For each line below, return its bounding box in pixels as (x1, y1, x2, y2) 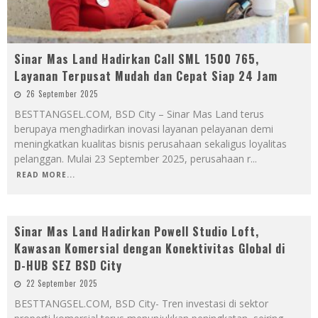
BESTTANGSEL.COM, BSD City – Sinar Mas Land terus (14, 106, 264, 121)
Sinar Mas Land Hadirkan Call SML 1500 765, (14, 50, 259, 67)
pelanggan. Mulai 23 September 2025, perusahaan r (14, 151, 251, 165)
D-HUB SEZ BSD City (14, 256, 122, 274)
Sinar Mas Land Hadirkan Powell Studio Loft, (14, 222, 259, 240)
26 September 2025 (26, 87, 98, 99)
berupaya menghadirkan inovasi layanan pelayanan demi (14, 121, 273, 136)
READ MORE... (16, 169, 75, 180)
